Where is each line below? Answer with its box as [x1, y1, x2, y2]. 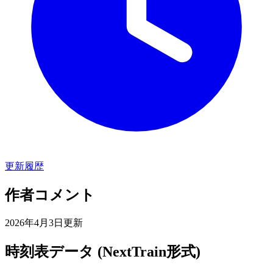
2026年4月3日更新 [5, 217, 83, 228]
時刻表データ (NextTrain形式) [5, 243, 200, 260]
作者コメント [5, 186, 95, 203]
